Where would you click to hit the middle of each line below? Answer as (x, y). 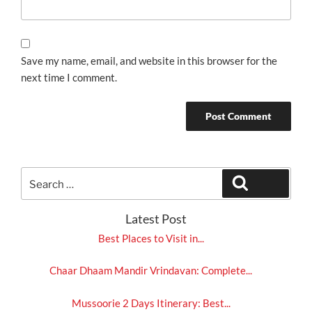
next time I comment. (69, 78)
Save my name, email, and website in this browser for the (149, 61)
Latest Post (156, 219)
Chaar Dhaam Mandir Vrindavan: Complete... (151, 271)
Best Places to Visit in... (151, 238)
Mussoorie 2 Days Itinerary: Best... (151, 303)
